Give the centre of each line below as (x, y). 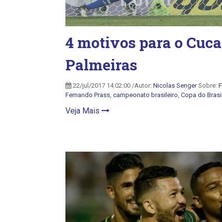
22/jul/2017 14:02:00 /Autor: (112, 85)
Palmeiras (101, 65)
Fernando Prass (88, 95)
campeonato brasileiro (145, 95)
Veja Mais (83, 111)
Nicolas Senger (175, 85)
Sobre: (208, 85)
